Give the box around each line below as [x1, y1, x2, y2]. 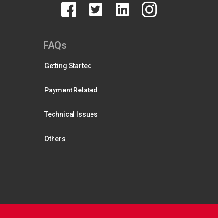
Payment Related [44, 86, 98, 94]
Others [44, 134, 66, 143]
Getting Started [44, 61, 92, 70]
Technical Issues [44, 110, 98, 118]
